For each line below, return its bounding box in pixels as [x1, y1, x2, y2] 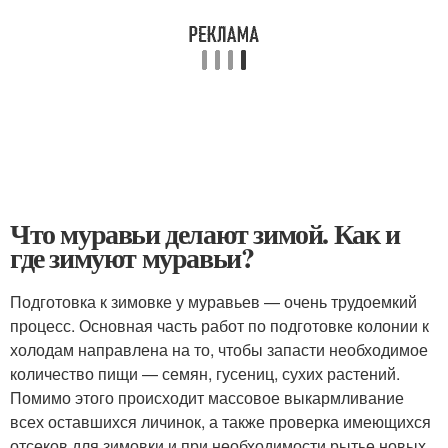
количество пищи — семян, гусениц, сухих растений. [10, 362, 400, 385]
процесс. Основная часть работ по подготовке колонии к [10, 314, 429, 337]
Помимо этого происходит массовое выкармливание [10, 386, 404, 409]
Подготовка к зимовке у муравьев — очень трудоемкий [10, 290, 417, 313]
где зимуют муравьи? [10, 237, 254, 278]
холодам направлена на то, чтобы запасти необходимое [10, 338, 428, 361]
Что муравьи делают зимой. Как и [10, 213, 400, 254]
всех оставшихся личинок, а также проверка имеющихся [10, 410, 431, 433]
